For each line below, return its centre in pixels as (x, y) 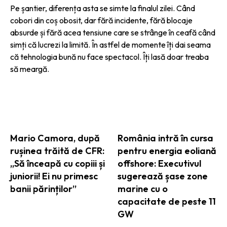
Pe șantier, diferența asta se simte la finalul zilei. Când (103, 8)
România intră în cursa (165, 138)
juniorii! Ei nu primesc (54, 176)
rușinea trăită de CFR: (57, 150)
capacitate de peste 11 (166, 201)
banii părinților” (43, 188)
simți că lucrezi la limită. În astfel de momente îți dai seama (110, 44)
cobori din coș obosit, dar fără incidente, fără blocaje (101, 20)
